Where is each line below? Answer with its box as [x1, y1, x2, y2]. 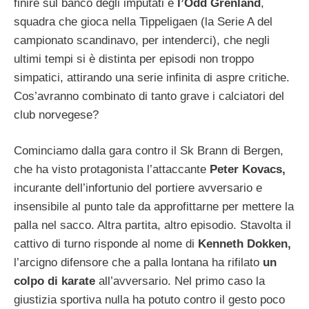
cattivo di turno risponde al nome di [14, 237, 198, 251]
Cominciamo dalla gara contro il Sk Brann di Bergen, [14, 144, 283, 158]
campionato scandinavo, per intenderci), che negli [14, 33, 270, 47]
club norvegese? [14, 108, 99, 121]
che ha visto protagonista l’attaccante [14, 163, 210, 177]
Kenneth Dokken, [198, 237, 291, 251]
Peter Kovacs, [210, 163, 286, 177]
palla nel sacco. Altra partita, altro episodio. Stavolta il [14, 219, 291, 232]
